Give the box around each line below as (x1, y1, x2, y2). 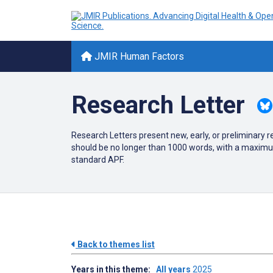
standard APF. (71, 155, 124, 165)
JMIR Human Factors (92, 51, 184, 62)
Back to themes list (76, 239, 155, 249)
